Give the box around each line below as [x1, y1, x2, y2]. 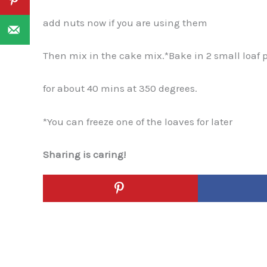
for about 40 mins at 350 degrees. [43, 82, 197, 95]
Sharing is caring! [43, 148, 126, 160]
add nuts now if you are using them [43, 17, 207, 29]
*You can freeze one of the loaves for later [43, 115, 232, 128]
